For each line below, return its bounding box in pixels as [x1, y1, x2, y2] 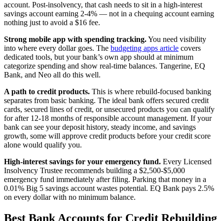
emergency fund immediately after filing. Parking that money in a [4, 175, 206, 184]
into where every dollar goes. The [4, 44, 110, 53]
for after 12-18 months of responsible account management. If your [4, 114, 212, 123]
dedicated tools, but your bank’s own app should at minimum [4, 53, 193, 62]
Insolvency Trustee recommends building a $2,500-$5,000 [4, 166, 185, 175]
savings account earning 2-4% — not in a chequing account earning [4, 9, 214, 18]
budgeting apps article [110, 44, 179, 53]
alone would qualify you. [4, 141, 82, 149]
